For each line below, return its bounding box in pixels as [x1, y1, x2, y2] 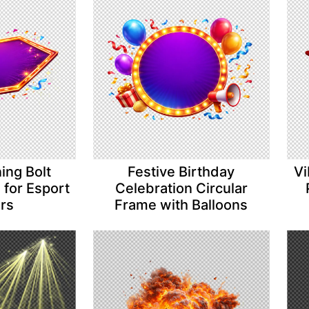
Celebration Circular [114, 179, 248, 197]
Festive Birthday [128, 163, 235, 180]
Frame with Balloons [114, 196, 248, 213]
